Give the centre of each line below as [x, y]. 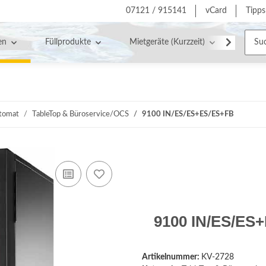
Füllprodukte [68, 42]
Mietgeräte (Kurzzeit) [167, 42]
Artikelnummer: [172, 257]
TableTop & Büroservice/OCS [80, 114]
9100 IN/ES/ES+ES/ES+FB [188, 114]
